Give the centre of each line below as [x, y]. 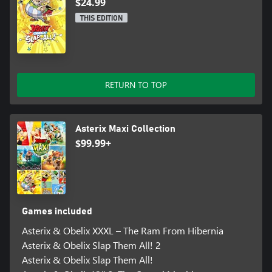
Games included [57, 212]
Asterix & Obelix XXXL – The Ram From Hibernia [122, 231]
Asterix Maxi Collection [125, 129]
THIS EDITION [101, 19]
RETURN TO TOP [136, 85]
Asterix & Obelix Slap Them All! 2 [91, 245]
